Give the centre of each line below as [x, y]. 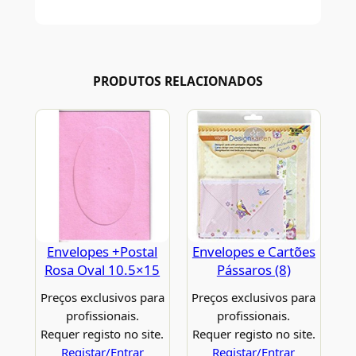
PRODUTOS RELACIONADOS [178, 81]
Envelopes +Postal [103, 252]
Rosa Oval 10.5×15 [103, 270]
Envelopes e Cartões [253, 252]
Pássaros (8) [253, 270]
